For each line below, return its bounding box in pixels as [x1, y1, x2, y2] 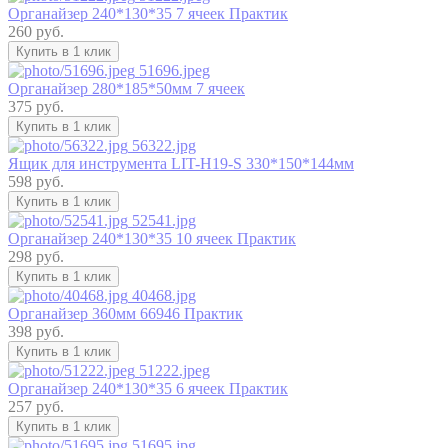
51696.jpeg [135, 61, 210, 79]
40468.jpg [128, 286, 196, 304]
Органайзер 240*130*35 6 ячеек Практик [8, 379, 288, 397]
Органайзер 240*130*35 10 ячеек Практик [8, 229, 296, 247]
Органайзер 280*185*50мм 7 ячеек [8, 79, 245, 97]
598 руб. [8, 172, 64, 190]
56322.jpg [128, 136, 196, 154]
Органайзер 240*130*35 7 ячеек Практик [8, 4, 288, 22]
